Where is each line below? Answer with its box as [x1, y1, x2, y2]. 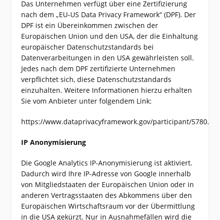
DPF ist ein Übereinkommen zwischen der [21, 21, 159, 30]
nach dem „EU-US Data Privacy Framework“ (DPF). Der [21, 10, 196, 19]
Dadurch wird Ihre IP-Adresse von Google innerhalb [21, 169, 192, 178]
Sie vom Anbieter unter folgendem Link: [21, 96, 152, 106]
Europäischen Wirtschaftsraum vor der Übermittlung [21, 201, 195, 211]
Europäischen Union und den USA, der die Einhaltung [21, 31, 198, 41]
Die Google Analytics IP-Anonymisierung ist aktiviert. [21, 158, 193, 167]
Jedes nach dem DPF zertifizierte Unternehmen [21, 64, 176, 73]
